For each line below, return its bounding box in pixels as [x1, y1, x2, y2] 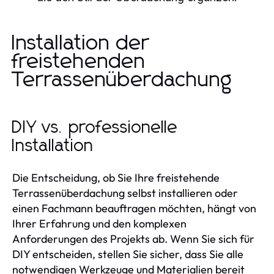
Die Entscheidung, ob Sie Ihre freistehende [12, 170, 220, 185]
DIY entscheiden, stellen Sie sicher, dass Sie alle [12, 246, 243, 261]
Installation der [12, 32, 150, 54]
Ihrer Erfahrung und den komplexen [12, 216, 187, 231]
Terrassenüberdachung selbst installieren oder [12, 185, 238, 200]
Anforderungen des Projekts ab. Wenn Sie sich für [12, 231, 254, 246]
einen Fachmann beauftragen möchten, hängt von [12, 201, 256, 215]
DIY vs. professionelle [12, 119, 178, 136]
